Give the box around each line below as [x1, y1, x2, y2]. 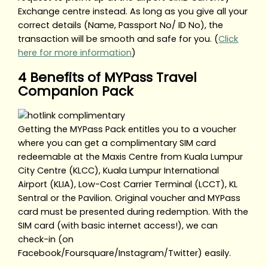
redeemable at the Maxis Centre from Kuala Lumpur [18, 150, 243, 163]
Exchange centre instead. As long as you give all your [18, 5, 248, 17]
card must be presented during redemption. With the [18, 205, 249, 218]
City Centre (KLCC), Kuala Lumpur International [18, 164, 220, 176]
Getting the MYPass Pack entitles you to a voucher [18, 123, 237, 135]
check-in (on [18, 233, 74, 245]
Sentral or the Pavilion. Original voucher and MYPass [18, 191, 241, 204]
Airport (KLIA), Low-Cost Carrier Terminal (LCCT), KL [18, 178, 238, 190]
